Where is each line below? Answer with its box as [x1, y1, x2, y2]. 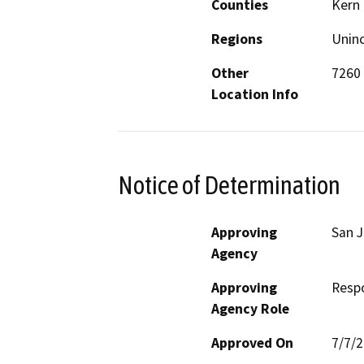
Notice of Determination [118, 170, 340, 200]
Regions [211, 29, 262, 48]
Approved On [211, 334, 293, 353]
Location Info [211, 84, 298, 103]
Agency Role [211, 300, 289, 318]
